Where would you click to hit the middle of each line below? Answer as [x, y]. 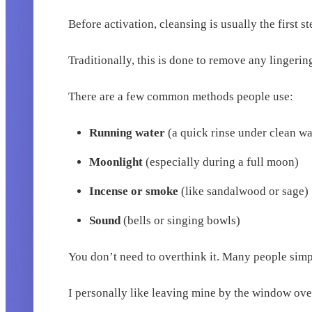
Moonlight [116, 162]
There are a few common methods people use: [181, 97]
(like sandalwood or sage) [244, 192]
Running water [127, 133]
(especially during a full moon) [221, 162]
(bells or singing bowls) [181, 221]
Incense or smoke [134, 192]
